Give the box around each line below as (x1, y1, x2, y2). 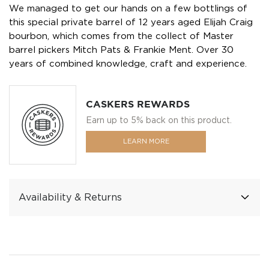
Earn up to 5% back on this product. (86, 116, 232, 124)
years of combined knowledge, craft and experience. (9, 59, 247, 68)
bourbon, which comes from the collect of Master (9, 32, 234, 40)
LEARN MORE (122, 138, 169, 145)
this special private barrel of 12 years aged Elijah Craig (9, 18, 253, 26)
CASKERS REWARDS (86, 99, 190, 109)
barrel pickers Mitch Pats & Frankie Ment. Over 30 (9, 46, 234, 54)
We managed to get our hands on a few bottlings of (9, 4, 247, 13)
